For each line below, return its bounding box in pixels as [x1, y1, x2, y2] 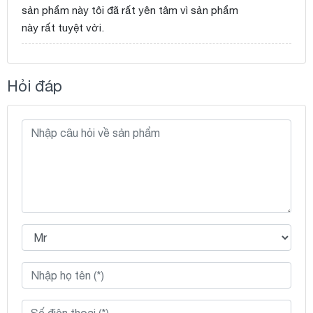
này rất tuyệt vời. [22, 21, 104, 34]
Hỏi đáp [7, 76, 62, 95]
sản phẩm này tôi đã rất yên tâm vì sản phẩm [22, 3, 238, 16]
